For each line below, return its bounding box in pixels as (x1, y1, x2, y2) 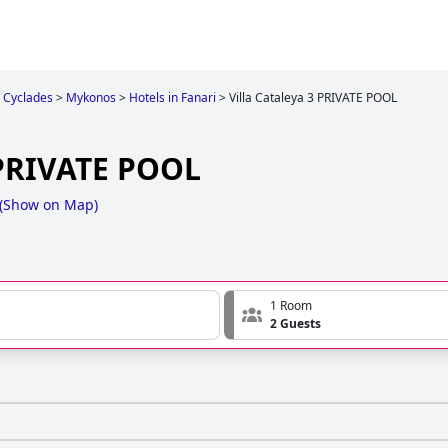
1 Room (270, 297, 312, 315)
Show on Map (3, 195, 94, 215)
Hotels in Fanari (129, 89, 216, 106)
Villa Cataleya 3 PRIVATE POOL (229, 89, 397, 106)
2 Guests (270, 315, 321, 333)
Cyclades (3, 89, 53, 106)
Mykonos (66, 89, 116, 106)
